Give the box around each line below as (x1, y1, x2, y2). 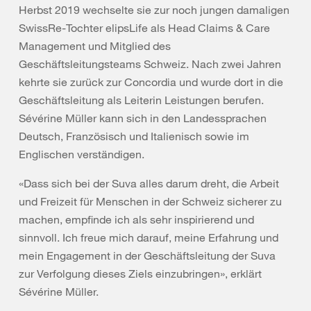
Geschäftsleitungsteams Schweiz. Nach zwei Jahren (19, 57, 281, 71)
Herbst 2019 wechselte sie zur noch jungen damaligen (19, 3, 289, 17)
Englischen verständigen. (19, 147, 147, 161)
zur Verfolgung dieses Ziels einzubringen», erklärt (19, 267, 262, 280)
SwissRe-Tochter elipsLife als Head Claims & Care (19, 21, 270, 35)
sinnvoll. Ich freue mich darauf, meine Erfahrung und (19, 230, 278, 244)
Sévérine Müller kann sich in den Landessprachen (19, 111, 267, 125)
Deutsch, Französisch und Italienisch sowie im (19, 129, 249, 143)
